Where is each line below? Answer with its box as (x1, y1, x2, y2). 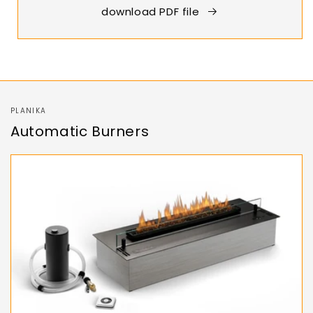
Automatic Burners (10, 121, 150, 141)
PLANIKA (10, 105, 47, 116)
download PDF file (101, 3, 200, 19)
